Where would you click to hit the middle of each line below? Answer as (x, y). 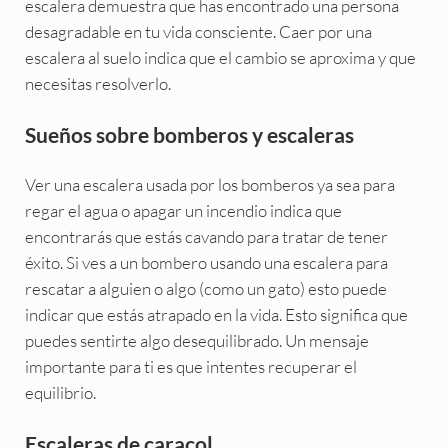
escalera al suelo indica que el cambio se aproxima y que (220, 57)
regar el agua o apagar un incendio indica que (183, 211)
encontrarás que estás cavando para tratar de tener (206, 237)
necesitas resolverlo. (97, 83)
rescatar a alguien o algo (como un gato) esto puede (205, 289)
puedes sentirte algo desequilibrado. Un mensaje (196, 341)
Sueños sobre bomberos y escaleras (189, 134)
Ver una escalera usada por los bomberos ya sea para (209, 185)
